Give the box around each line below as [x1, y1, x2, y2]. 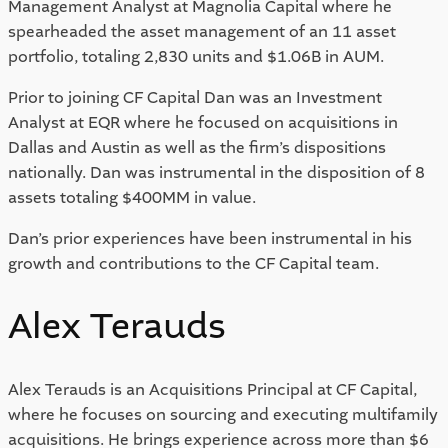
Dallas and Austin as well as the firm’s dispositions [8, 136, 386, 158]
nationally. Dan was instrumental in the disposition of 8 [8, 161, 425, 183]
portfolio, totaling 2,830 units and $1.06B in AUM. [8, 45, 384, 67]
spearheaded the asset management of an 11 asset [8, 20, 396, 42]
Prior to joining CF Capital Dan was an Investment [8, 86, 382, 108]
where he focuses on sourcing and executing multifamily [8, 403, 438, 425]
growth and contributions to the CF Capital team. [8, 252, 379, 274]
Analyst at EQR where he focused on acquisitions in [8, 111, 398, 133]
